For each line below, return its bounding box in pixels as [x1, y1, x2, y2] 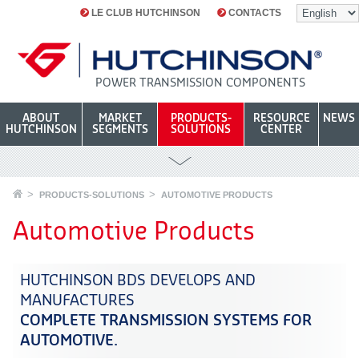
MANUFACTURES [19, 293, 139, 309]
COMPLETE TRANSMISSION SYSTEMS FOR [19, 313, 312, 329]
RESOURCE [252, 113, 310, 124]
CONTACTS [228, 7, 281, 18]
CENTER [260, 124, 302, 135]
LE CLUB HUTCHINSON [91, 7, 200, 18]
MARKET [98, 113, 142, 124]
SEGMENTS [91, 124, 148, 135]
